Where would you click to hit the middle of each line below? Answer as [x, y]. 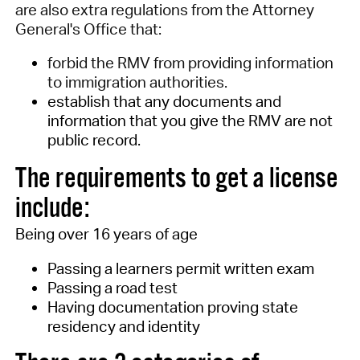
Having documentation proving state [172, 307]
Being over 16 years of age [106, 233]
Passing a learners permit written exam [180, 268]
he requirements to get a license [182, 179]
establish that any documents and [164, 102]
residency [81, 326]
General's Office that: [88, 29]
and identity [157, 326]
